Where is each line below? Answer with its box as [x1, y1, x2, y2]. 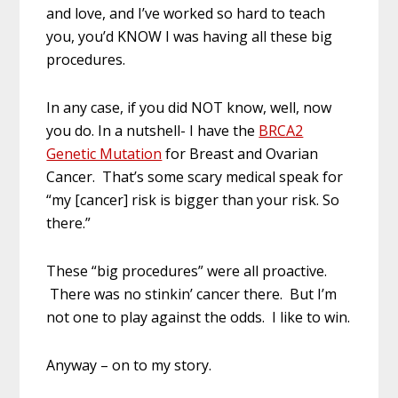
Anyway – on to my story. [46, 354, 212, 375]
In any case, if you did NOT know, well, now [46, 97, 332, 117]
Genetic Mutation [46, 143, 163, 163]
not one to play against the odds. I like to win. [46, 306, 351, 327]
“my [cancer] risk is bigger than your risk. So [46, 189, 340, 210]
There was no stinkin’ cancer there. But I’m [46, 283, 338, 304]
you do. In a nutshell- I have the [46, 120, 259, 140]
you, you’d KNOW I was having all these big [46, 26, 333, 46]
